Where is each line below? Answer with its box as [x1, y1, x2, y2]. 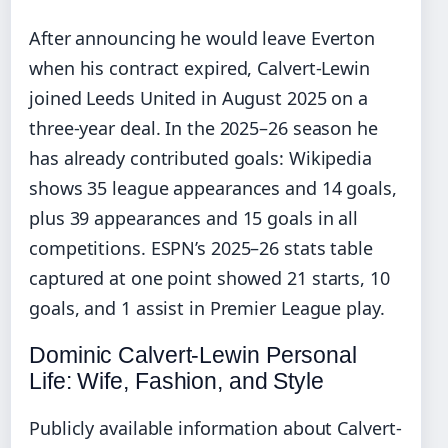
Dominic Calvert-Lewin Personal [29, 341, 357, 368]
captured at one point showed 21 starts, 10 [29, 265, 390, 290]
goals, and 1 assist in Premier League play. [29, 295, 385, 320]
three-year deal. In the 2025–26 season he [29, 115, 378, 140]
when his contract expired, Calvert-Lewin [29, 55, 370, 80]
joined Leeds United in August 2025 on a [29, 85, 369, 110]
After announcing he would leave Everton [29, 25, 376, 50]
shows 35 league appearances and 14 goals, [29, 175, 397, 200]
